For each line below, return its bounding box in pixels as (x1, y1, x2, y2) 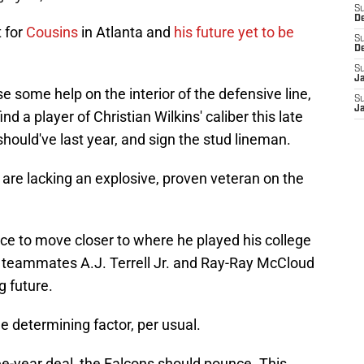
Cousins (26, 24, 81, 41)
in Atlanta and (81, 24, 174, 41)
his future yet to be (174, 24, 294, 41)
